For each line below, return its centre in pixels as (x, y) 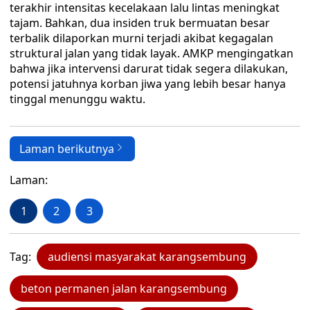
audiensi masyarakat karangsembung (147, 257)
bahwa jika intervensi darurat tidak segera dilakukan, (149, 69)
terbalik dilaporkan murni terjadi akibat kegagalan (142, 38)
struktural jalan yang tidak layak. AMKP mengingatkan (152, 53)
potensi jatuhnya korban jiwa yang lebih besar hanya (148, 84)
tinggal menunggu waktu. (77, 99)
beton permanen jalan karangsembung (124, 289)
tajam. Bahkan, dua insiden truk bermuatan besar (140, 23)
